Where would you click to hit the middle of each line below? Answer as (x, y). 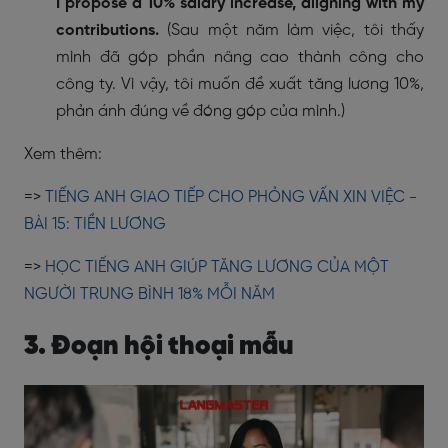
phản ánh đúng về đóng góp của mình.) (200, 111)
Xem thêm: (63, 154)
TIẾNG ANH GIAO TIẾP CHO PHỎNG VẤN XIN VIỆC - (231, 197)
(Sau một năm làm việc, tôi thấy (296, 30)
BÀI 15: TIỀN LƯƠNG (95, 224)
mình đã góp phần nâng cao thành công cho (240, 57)
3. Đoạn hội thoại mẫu (159, 346)
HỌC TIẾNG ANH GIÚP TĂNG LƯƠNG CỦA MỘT (217, 267)
